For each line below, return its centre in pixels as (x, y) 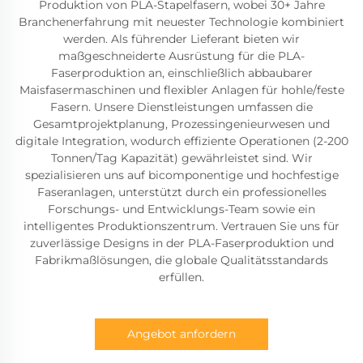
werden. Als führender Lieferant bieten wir (181, 38)
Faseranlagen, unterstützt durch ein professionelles (181, 192)
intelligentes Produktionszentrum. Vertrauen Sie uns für (181, 226)
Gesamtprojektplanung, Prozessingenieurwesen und (181, 124)
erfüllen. (181, 277)
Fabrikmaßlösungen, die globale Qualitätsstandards (181, 260)
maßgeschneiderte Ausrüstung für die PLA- (181, 56)
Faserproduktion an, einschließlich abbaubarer (181, 73)
